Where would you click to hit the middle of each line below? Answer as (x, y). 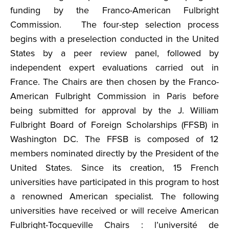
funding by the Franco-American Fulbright (114, 10)
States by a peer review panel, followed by (114, 53)
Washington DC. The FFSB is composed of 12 (114, 139)
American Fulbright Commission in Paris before (114, 96)
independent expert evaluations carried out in (114, 67)
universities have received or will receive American (114, 211)
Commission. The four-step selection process (114, 25)
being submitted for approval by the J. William (114, 110)
